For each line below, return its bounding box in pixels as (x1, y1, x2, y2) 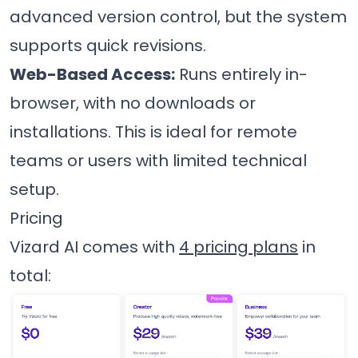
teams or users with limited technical (10, 149, 307, 173)
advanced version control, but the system (10, 6, 347, 29)
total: (10, 265, 51, 288)
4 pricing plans (179, 236, 298, 259)
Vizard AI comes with (10, 236, 179, 259)
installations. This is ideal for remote (10, 121, 297, 144)
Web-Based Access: (10, 63, 175, 86)
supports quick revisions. (10, 34, 206, 58)
